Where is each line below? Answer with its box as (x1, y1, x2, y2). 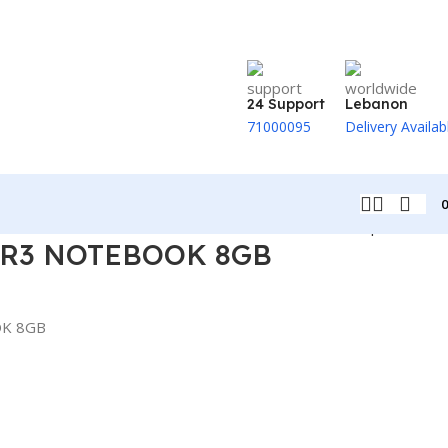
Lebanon (345, 95, 408, 113)
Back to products (315, 216, 433, 236)
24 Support (247, 95, 325, 113)
